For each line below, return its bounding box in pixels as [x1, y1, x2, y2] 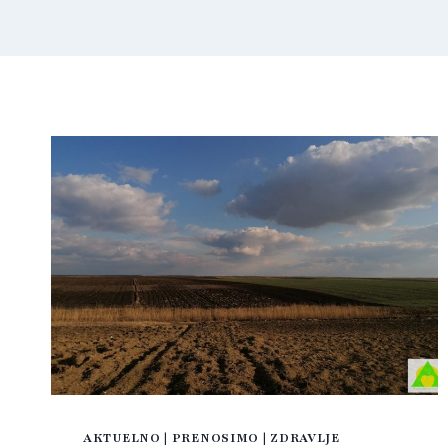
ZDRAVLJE [270, 429, 340, 446]
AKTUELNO [83, 429, 161, 446]
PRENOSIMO [171, 429, 260, 446]
